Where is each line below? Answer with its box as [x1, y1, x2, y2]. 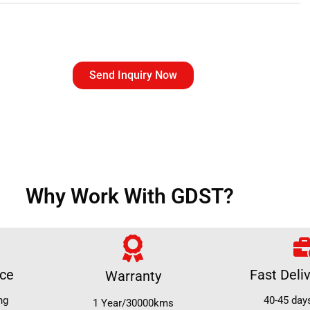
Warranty [104, 268, 161, 285]
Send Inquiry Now [89, 69, 177, 82]
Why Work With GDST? [26, 184, 235, 209]
